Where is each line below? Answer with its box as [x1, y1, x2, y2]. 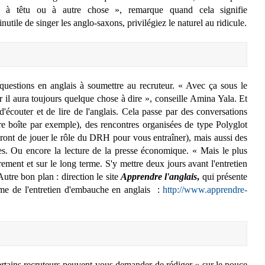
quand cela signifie [169, 5, 248, 15]
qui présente [199, 171, 248, 182]
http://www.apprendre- [163, 184, 248, 195]
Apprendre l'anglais [121, 171, 198, 182]
